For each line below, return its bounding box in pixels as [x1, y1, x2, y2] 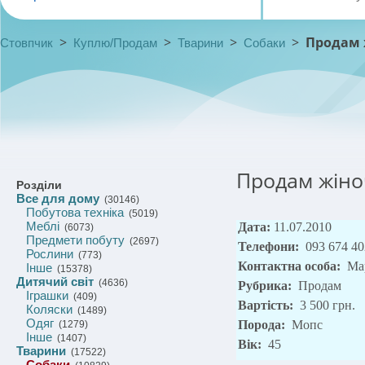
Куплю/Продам [73, 36, 157, 50]
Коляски [26, 302, 73, 316]
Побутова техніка [26, 205, 124, 219]
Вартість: [238, 298, 297, 312]
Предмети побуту [26, 233, 125, 247]
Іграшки [26, 288, 68, 302]
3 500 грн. [300, 298, 355, 312]
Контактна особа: [238, 259, 344, 273]
